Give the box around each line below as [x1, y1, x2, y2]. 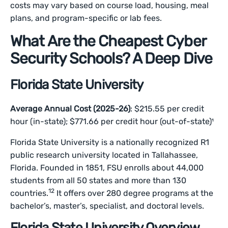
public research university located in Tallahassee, [10, 150, 198, 160]
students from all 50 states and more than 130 [10, 176, 187, 185]
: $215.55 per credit [130, 104, 205, 113]
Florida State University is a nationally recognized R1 [10, 137, 210, 147]
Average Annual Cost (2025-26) [10, 104, 131, 113]
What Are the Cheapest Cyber [10, 32, 206, 50]
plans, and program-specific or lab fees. [10, 13, 162, 23]
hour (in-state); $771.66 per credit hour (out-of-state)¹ [10, 117, 214, 126]
